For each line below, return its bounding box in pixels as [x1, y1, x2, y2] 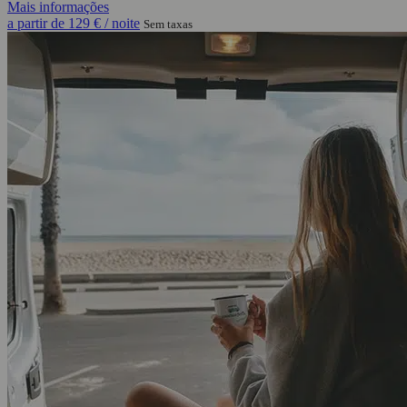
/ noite [101, 15, 140, 32]
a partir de [7, 15, 68, 32]
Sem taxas [144, 17, 193, 32]
